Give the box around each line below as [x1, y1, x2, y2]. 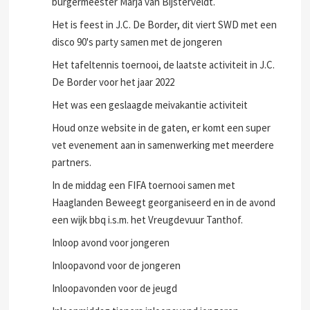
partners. [52, 156, 92, 169]
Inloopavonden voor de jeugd [52, 282, 178, 295]
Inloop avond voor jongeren [52, 236, 170, 249]
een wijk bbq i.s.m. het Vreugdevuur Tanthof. [52, 213, 244, 226]
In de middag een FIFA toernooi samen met [52, 179, 236, 192]
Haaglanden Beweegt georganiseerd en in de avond [52, 196, 276, 209]
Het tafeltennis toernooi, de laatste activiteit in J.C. [52, 58, 275, 71]
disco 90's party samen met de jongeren [52, 35, 223, 48]
